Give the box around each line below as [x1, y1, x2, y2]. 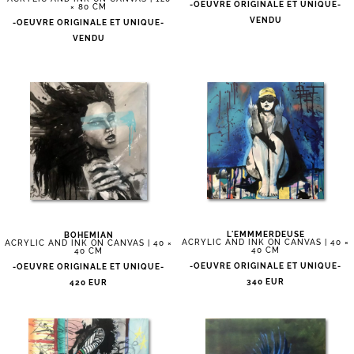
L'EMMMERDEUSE [226, 229, 305, 239]
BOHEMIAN [63, 231, 114, 240]
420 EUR [70, 278, 107, 288]
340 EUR [247, 277, 284, 286]
